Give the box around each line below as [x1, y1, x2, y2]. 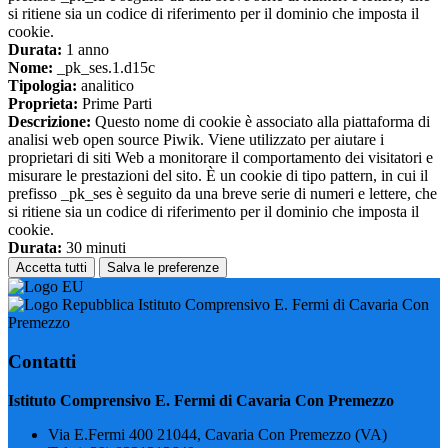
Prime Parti [78, 95, 152, 113]
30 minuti [62, 239, 126, 257]
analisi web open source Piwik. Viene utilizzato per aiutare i [8, 131, 384, 149]
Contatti [8, 350, 76, 372]
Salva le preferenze [107, 260, 219, 276]
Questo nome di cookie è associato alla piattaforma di [91, 113, 430, 131]
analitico [77, 77, 134, 95]
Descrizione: [8, 113, 91, 131]
